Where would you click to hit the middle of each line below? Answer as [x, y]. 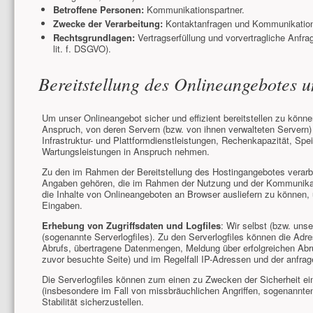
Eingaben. [63, 205]
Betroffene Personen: [98, 10]
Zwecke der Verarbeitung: [108, 24]
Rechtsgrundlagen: [94, 38]
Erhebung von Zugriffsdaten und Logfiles [132, 226]
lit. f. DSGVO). [82, 49]
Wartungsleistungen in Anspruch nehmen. [126, 152]
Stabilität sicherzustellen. [93, 302]
